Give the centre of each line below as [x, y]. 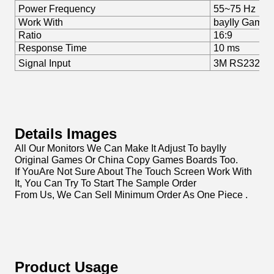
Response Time [53, 48]
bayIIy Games [243, 22]
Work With [41, 22]
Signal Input [44, 63]
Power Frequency [57, 9]
